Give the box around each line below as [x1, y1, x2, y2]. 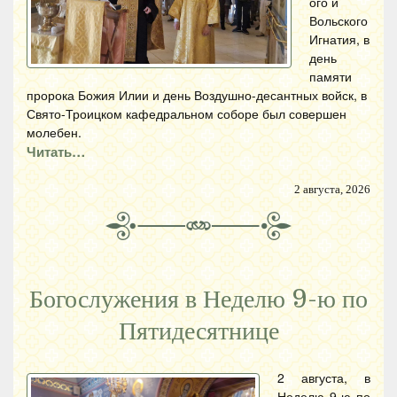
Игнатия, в [309, 29, 370, 48]
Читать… [27, 141, 85, 161]
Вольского [309, 11, 368, 29]
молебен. [27, 122, 82, 141]
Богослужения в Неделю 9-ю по [29, 284, 368, 314]
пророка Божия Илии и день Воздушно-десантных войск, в [27, 85, 367, 104]
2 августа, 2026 [294, 183, 370, 196]
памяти [309, 66, 352, 85]
